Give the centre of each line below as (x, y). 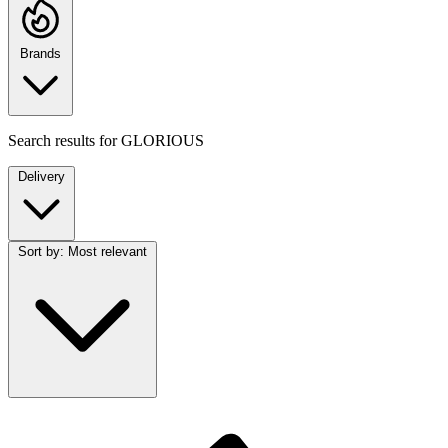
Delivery (41, 177)
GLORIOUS (162, 141)
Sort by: (41, 252)
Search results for (64, 141)
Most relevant (107, 252)
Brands (40, 54)
